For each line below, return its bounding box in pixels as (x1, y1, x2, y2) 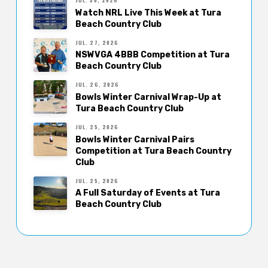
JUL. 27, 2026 (75, 38, 119, 47)
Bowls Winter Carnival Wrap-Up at (75, 92, 221, 103)
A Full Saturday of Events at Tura (75, 188, 220, 199)
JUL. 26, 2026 (75, 80, 120, 89)
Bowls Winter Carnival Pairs (75, 134, 194, 145)
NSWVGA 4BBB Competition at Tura (75, 50, 230, 60)
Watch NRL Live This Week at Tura (75, 7, 221, 18)
